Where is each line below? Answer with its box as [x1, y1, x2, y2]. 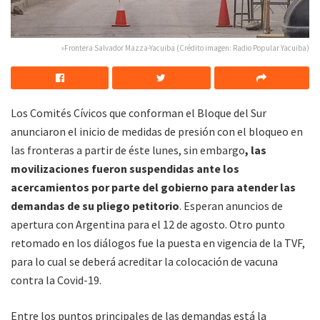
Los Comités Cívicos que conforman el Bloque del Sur [11, 106, 266, 121]
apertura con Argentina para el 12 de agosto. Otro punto [11, 217, 285, 232]
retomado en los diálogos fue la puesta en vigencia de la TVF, [11, 236, 305, 251]
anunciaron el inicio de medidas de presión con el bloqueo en [11, 124, 303, 139]
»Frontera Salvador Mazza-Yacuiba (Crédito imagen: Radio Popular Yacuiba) [61, 43, 309, 54]
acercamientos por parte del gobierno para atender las [11, 180, 296, 195]
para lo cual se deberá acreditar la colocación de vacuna [11, 254, 278, 269]
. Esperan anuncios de [179, 199, 283, 214]
